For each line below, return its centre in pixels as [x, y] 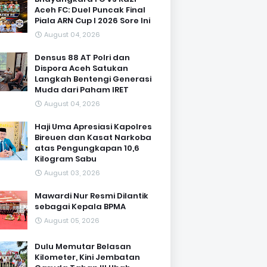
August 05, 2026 [72, 221]
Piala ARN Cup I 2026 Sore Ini [92, 21]
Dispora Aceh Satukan [81, 68]
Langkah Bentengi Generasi [93, 79]
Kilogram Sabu [66, 159]
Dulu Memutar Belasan [83, 246]
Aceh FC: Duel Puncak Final [90, 10]
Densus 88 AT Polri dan [82, 58]
